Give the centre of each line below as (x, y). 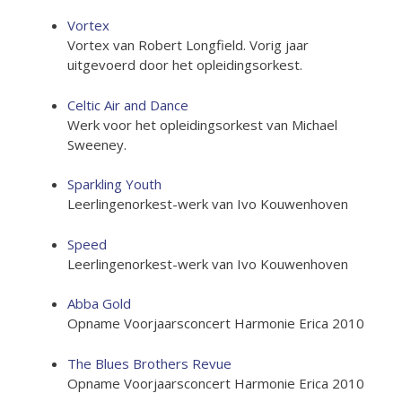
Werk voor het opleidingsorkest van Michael (202, 124)
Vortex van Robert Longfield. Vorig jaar (188, 45)
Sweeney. (97, 144)
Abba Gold (99, 303)
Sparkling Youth (114, 184)
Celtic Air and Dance (128, 105)
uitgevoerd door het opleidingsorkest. (185, 65)
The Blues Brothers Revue (149, 363)
